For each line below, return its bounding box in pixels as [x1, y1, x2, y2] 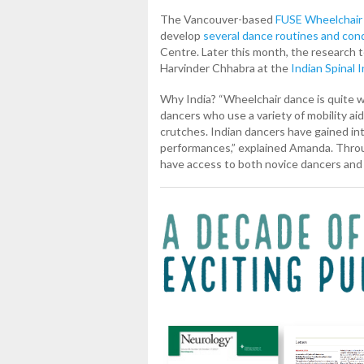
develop [160, 28, 203, 42]
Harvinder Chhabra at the [160, 60, 291, 75]
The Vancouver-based [160, 11, 275, 26]
